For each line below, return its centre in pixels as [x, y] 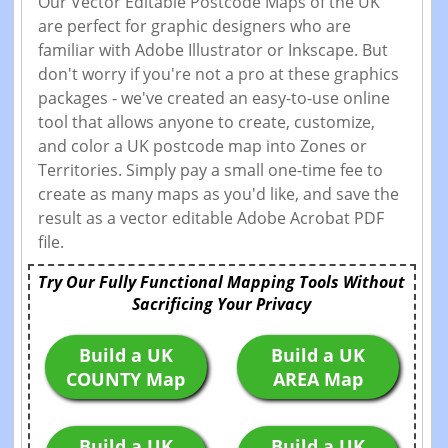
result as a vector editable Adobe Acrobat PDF [210, 218]
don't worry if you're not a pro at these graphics [218, 74]
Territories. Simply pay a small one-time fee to [210, 170]
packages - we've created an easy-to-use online [213, 98]
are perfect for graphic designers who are [194, 26]
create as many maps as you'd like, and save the [218, 194]
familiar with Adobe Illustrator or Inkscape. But [212, 50]
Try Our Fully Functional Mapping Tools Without [222, 282]
